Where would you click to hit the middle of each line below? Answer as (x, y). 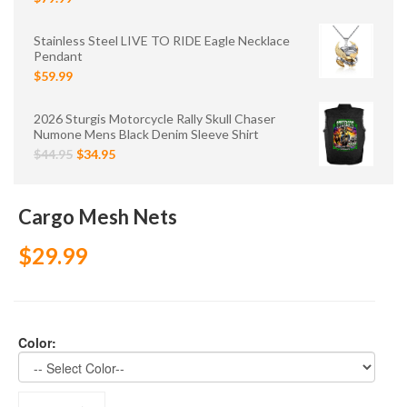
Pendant (58, 56)
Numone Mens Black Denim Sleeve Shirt (146, 134)
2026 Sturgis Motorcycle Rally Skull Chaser (154, 119)
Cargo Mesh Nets (98, 216)
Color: (37, 342)
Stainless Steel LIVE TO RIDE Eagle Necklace (162, 40)
